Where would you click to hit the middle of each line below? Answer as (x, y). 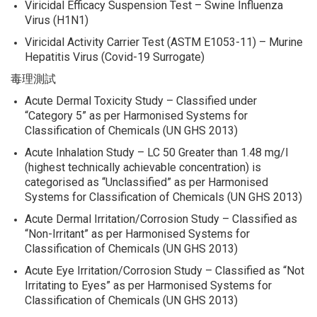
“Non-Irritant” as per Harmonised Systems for (137, 234)
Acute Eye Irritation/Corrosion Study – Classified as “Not (165, 271)
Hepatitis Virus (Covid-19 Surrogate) (115, 57)
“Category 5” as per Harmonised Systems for (136, 116)
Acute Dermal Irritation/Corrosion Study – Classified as (161, 219)
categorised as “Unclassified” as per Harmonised (146, 183)
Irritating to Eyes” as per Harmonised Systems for (148, 286)
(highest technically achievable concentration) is (143, 168)
